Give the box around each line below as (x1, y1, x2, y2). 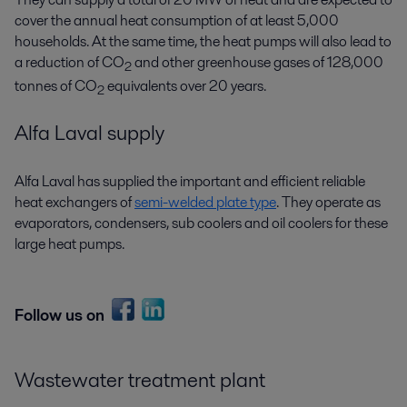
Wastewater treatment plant (15, 365, 265, 395)
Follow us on (15, 303, 112, 326)
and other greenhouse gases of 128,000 (132, 51, 383, 73)
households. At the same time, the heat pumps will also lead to (15, 30, 392, 52)
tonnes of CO (15, 75, 97, 97)
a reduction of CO (15, 51, 124, 73)
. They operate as (276, 191, 381, 213)
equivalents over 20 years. (104, 75, 266, 97)
